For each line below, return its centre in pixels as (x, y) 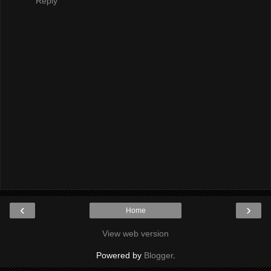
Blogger (158, 256)
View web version (135, 234)
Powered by (120, 256)
